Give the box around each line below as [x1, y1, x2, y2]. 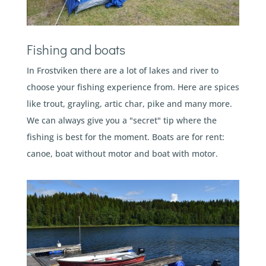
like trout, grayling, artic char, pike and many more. [26, 98, 232, 110]
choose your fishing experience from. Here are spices [26, 81, 239, 93]
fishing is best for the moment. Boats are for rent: [26, 131, 224, 143]
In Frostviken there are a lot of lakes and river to [26, 65, 218, 77]
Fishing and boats [26, 41, 125, 59]
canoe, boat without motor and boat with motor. [26, 148, 218, 160]
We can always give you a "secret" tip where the [26, 115, 217, 126]
